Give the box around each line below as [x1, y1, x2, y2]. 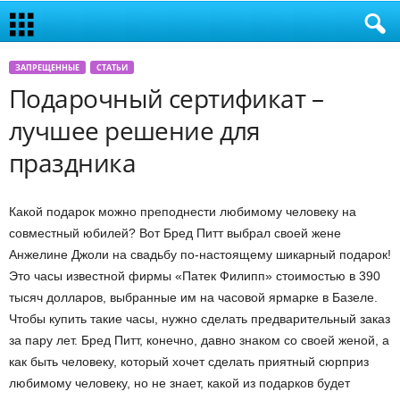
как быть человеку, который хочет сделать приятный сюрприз [9, 354, 369, 369]
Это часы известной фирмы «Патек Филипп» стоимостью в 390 [9, 269, 380, 283]
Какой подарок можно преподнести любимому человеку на [9, 204, 356, 219]
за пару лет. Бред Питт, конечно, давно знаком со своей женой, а [9, 333, 389, 347]
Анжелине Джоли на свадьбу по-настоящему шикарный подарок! [9, 247, 391, 262]
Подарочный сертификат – [9, 81, 324, 115]
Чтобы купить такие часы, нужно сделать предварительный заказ [9, 312, 390, 326]
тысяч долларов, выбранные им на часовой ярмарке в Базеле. [9, 290, 378, 304]
